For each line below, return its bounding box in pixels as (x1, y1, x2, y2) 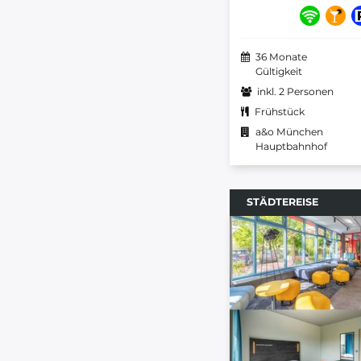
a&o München (255, 125, 323, 138)
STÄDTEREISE (247, 195, 318, 208)
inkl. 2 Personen (257, 85, 334, 98)
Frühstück (255, 105, 305, 118)
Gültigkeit (255, 64, 302, 77)
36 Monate (255, 50, 307, 63)
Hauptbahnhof (255, 139, 327, 152)
